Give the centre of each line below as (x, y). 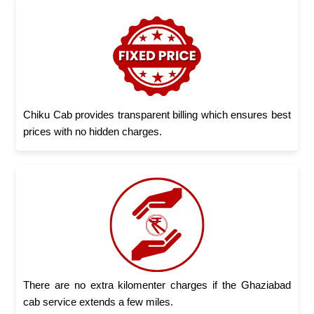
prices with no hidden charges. (93, 131)
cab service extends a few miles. (98, 301)
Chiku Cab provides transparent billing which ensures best (157, 114)
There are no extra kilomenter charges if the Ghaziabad (157, 285)
